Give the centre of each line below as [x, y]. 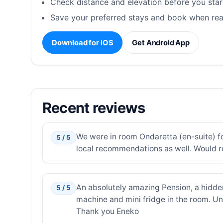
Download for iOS [82, 43]
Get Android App [161, 43]
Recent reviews [94, 108]
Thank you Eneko [107, 211]
